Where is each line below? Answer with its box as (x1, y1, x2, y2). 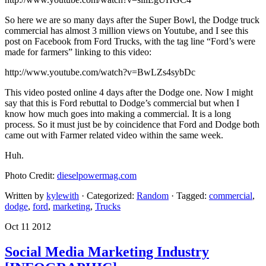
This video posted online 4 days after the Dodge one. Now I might (5, 87, 253, 98)
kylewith (46, 191, 79, 201)
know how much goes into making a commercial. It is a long (5, 109, 231, 119)
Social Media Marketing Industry (5, 244, 209, 260)
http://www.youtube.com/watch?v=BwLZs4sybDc (5, 67, 195, 78)
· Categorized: (81, 191, 137, 201)
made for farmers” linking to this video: (5, 47, 151, 58)
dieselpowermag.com (57, 170, 137, 181)
